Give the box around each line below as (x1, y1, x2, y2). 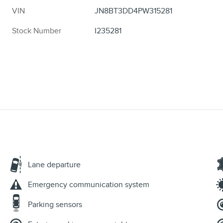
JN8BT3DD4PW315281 (95, 5, 173, 16)
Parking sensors (28, 199, 82, 210)
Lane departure (28, 159, 81, 170)
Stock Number (12, 25, 61, 36)
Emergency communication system (28, 179, 149, 190)
